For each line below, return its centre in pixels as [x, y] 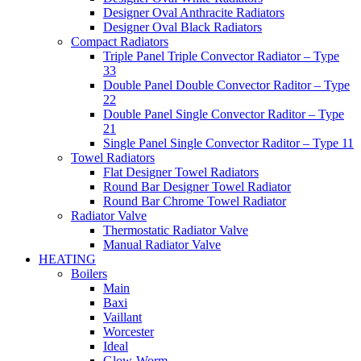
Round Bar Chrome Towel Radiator [195, 201]
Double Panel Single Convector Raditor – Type [224, 114]
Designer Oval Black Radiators [183, 27]
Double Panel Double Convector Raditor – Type [226, 85]
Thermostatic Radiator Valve [176, 230]
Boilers [89, 273]
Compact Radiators [120, 41]
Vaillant [122, 317]
